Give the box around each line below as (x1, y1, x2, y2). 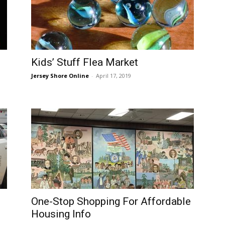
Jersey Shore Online (31, 72, 89, 79)
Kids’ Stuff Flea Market (31, 56, 138, 68)
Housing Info (31, 208, 91, 220)
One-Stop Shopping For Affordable (31, 195, 191, 207)
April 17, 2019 (96, 72, 131, 79)
